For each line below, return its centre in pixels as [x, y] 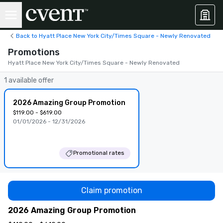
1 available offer [29, 80]
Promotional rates [99, 153]
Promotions [34, 52]
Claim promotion [111, 190]
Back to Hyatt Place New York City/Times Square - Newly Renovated [113, 36]
